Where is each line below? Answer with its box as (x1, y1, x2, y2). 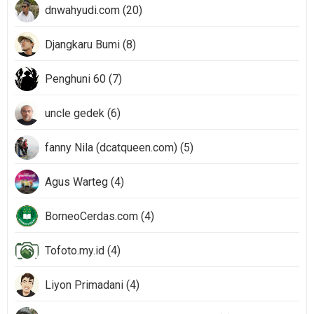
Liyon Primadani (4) (45, 278, 139, 292)
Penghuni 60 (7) (45, 72, 122, 86)
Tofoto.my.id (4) (45, 244, 121, 257)
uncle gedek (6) (45, 107, 121, 120)
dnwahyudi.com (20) (45, 4, 142, 17)
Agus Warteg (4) (45, 175, 124, 189)
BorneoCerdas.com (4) (45, 210, 154, 223)
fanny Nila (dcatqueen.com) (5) (45, 141, 193, 154)
